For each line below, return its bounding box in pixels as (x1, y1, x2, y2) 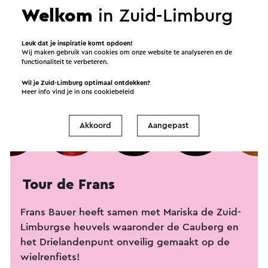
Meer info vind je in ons (22, 88, 95, 95)
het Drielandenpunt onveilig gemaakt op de (20, 237, 230, 248)
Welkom (22, 6, 93, 25)
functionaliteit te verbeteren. (22, 58, 109, 65)
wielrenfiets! (20, 252, 80, 263)
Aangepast (148, 121, 188, 130)
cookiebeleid (94, 88, 135, 95)
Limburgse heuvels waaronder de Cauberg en (20, 222, 239, 233)
